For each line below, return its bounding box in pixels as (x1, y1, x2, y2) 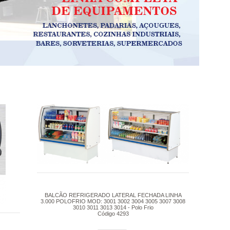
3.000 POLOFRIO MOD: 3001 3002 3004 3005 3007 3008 (41, 198, 186, 204)
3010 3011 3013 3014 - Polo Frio (72, 204, 154, 210)
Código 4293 (97, 210, 129, 217)
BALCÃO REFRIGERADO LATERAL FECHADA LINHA (44, 191, 182, 198)
